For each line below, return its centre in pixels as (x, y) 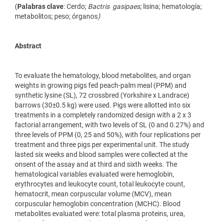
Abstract (28, 46)
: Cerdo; (76, 7)
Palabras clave (40, 7)
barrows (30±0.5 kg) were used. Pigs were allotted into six (103, 105)
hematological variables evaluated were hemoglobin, (94, 174)
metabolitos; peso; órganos (56, 17)
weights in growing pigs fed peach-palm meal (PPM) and (101, 86)
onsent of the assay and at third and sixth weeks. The (96, 165)
